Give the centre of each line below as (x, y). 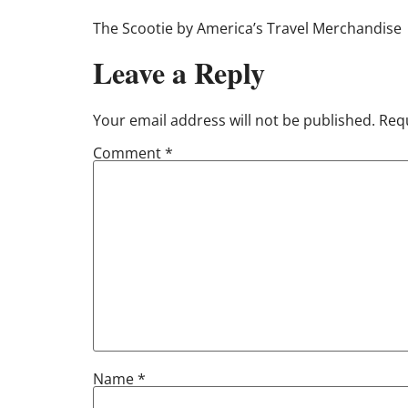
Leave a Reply (179, 72)
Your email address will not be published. (234, 120)
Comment (129, 153)
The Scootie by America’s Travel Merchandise (247, 29)
